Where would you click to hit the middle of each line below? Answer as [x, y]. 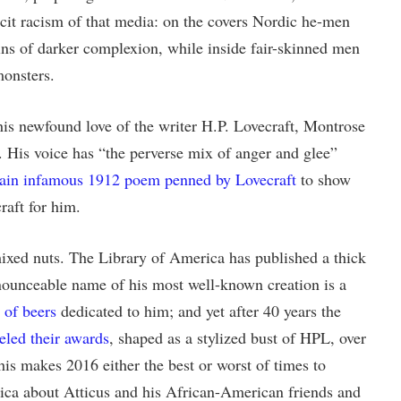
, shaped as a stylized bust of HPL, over [237, 337]
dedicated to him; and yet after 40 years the [198, 311]
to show [323, 179]
